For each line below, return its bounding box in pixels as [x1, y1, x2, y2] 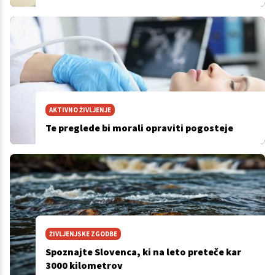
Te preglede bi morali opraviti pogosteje [45, 122, 233, 134]
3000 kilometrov [45, 259, 123, 272]
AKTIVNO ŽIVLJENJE [48, 106, 111, 115]
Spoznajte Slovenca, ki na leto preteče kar [45, 246, 241, 258]
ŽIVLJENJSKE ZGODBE [48, 230, 117, 239]
